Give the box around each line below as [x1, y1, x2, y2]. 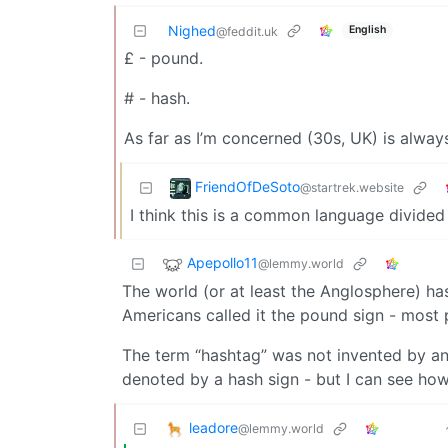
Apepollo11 [187, 253, 258, 271]
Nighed [168, 21, 216, 39]
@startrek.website [300, 179, 404, 195]
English [348, 23, 386, 37]
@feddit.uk [216, 23, 278, 39]
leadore [189, 418, 238, 436]
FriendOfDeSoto [195, 177, 300, 195]
